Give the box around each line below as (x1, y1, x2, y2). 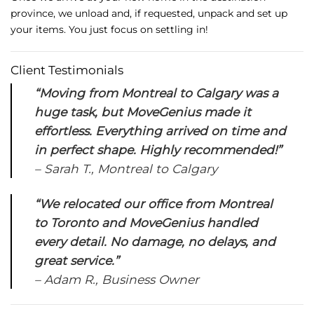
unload (75, 7, 111, 20)
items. (36, 23, 69, 36)
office (148, 196, 186, 211)
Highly (139, 142, 184, 158)
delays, (207, 233, 252, 249)
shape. (97, 142, 140, 158)
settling (156, 23, 196, 36)
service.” (70, 252, 120, 268)
